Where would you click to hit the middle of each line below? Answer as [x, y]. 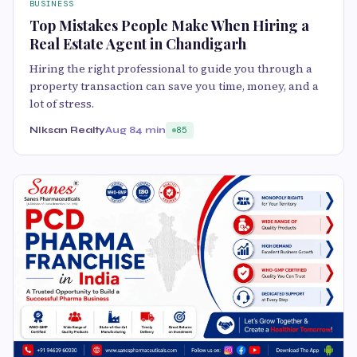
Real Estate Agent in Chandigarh [138, 43]
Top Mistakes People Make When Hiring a [169, 25]
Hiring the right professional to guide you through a [171, 68]
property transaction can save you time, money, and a [174, 86]
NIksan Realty [67, 129]
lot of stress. [62, 103]
